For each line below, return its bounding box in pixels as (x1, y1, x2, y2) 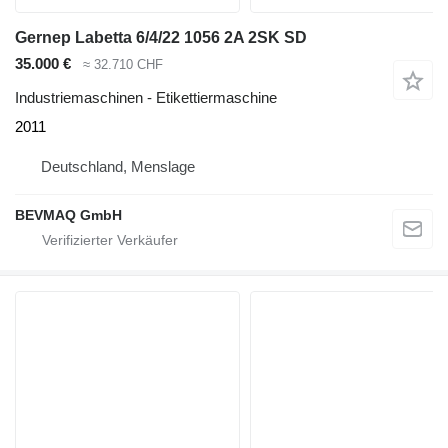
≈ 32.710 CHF (83, 56, 163, 72)
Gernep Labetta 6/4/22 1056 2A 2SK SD (15, 28, 307, 46)
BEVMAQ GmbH (15, 207, 122, 224)
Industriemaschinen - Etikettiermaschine (15, 89, 277, 107)
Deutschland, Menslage (41, 158, 195, 176)
